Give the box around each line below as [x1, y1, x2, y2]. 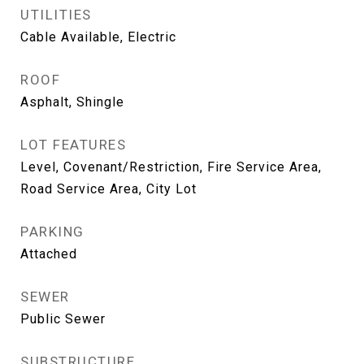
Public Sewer [20, 311, 106, 327]
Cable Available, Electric [20, 29, 176, 45]
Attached [20, 246, 77, 262]
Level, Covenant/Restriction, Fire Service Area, [20, 159, 322, 175]
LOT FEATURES [20, 136, 126, 153]
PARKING [20, 223, 84, 240]
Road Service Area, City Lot [20, 181, 197, 197]
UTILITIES [20, 6, 92, 23]
